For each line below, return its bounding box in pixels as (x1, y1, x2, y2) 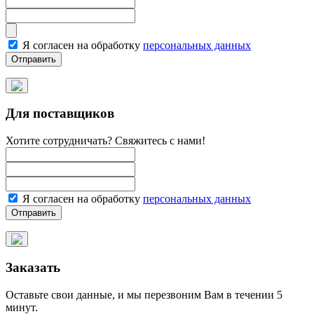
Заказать (6, 259, 60, 275)
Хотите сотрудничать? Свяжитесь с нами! (6, 135, 205, 147)
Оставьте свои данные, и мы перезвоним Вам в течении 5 (6, 288, 282, 301)
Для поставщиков (6, 106, 114, 121)
